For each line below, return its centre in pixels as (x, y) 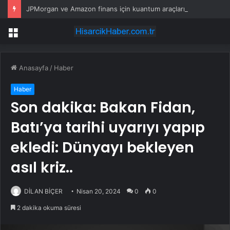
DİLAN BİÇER (43, 191)
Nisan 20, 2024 (99, 191)
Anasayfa (33, 68)
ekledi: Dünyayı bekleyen (102, 148)
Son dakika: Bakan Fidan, (103, 108)
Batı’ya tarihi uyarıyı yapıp (108, 128)
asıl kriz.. (42, 168)
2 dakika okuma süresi (48, 208)
